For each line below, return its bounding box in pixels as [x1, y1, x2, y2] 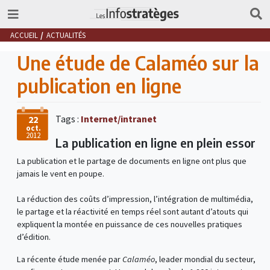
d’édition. [16, 231, 51, 243]
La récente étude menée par [16, 254, 122, 265]
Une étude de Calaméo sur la [16, 51, 259, 75]
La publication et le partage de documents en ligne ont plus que [16, 155, 246, 167]
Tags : [55, 113, 81, 125]
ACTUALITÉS [46, 30, 86, 40]
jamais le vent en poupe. [16, 168, 104, 180]
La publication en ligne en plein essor [55, 135, 256, 151]
